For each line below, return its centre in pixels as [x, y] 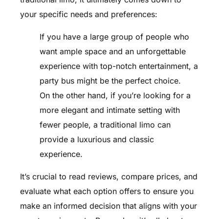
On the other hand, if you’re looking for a [115, 96]
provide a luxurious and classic [97, 140]
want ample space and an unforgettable [112, 52]
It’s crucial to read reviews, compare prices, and [109, 177]
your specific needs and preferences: [88, 14]
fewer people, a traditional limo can [105, 125]
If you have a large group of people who [114, 37]
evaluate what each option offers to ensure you [107, 191]
